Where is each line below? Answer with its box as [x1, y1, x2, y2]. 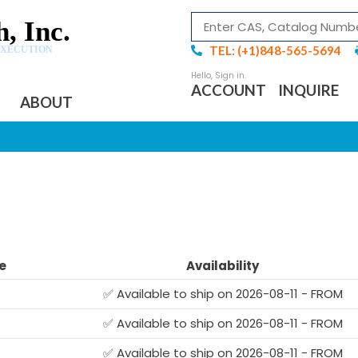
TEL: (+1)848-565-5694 [209, 43, 341, 58]
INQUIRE [278, 81, 339, 99]
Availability [186, 257, 259, 274]
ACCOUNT [191, 81, 266, 99]
